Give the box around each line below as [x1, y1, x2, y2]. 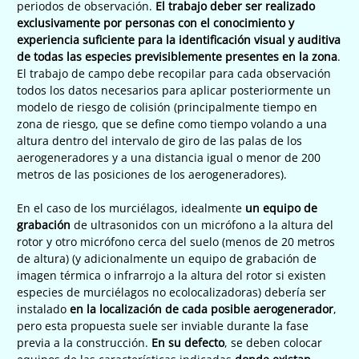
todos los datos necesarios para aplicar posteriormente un [17, 82, 331, 98]
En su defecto [151, 334, 224, 350]
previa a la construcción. [17, 334, 151, 350]
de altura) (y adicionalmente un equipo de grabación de [17, 250, 317, 266]
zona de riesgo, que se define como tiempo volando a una [17, 115, 327, 131]
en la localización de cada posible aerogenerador [70, 301, 333, 317]
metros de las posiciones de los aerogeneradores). [17, 166, 287, 182]
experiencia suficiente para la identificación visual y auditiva [17, 31, 341, 47]
